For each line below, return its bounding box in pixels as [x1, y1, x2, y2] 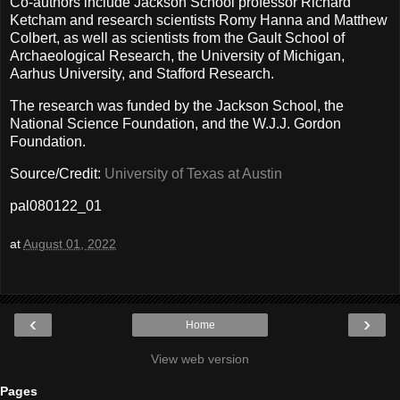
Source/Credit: [10, 165, 104, 181]
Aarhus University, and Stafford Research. [10, 66, 274, 82]
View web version [151, 351, 249, 366]
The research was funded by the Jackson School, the [10, 97, 344, 113]
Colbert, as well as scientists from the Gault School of [10, 30, 345, 46]
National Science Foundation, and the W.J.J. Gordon [10, 115, 341, 131]
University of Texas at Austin [104, 165, 282, 181]
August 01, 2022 [23, 237, 116, 252]
